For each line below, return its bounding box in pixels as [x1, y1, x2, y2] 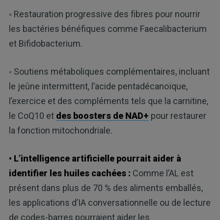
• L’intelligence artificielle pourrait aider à [8, 153, 181, 164]
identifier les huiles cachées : [8, 168, 131, 179]
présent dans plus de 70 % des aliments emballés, [8, 183, 203, 193]
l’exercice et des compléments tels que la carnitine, [8, 96, 208, 107]
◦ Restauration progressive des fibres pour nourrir [8, 9, 200, 20]
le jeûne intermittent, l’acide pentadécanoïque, [8, 81, 188, 92]
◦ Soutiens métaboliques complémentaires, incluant [8, 66, 210, 77]
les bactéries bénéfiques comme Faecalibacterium [8, 24, 207, 34]
